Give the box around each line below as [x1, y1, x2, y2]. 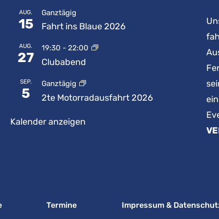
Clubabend [41, 56, 86, 67]
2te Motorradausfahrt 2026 [41, 92, 153, 103]
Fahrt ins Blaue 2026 [41, 21, 126, 32]
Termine [46, 200, 77, 210]
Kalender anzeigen [10, 116, 86, 127]
